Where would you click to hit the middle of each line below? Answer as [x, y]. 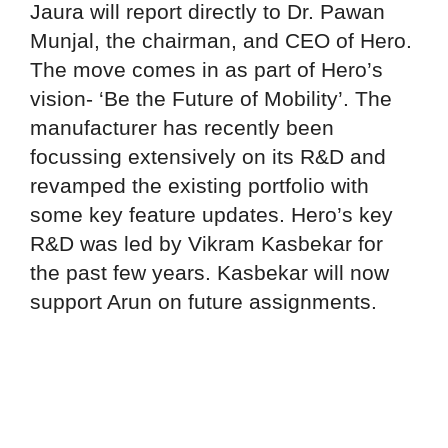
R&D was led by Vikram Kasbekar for [206, 243]
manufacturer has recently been [182, 127]
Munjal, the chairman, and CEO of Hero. [221, 40]
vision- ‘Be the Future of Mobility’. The [211, 98]
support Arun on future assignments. [203, 301]
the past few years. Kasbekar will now [209, 272]
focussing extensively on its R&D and [208, 156]
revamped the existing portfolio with [199, 185]
